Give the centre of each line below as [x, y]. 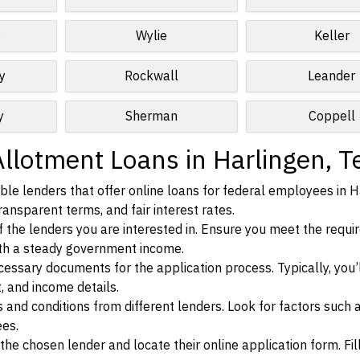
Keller [331, 36]
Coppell [331, 117]
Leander [332, 76]
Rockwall [151, 76]
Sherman [151, 117]
